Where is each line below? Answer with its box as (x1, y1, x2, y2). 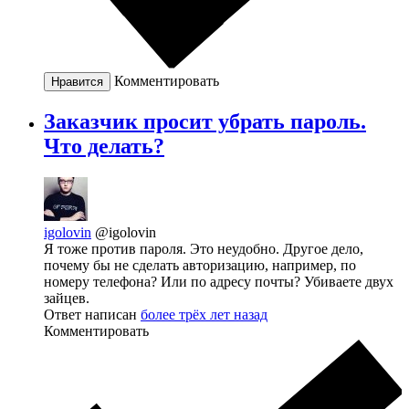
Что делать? (44, 133, 164, 158)
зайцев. (44, 289, 89, 306)
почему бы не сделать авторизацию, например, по (44, 257, 356, 273)
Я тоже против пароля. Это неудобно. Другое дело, (44, 240, 363, 257)
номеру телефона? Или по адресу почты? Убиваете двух (44, 273, 393, 289)
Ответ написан (44, 306, 141, 322)
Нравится (51, 74, 103, 89)
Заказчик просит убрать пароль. (44, 109, 366, 133)
